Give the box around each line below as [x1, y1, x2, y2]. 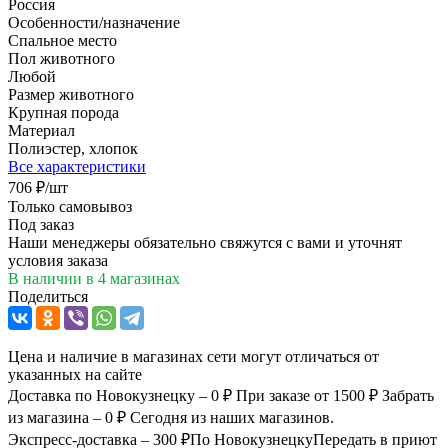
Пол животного [8, 49, 115, 67]
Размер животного [8, 85, 134, 103]
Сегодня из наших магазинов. [130, 408, 334, 426]
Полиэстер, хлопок [8, 139, 138, 157]
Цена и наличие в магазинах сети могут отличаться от [8, 347, 379, 365]
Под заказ [8, 215, 74, 233]
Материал [8, 121, 75, 139]
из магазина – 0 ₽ [8, 408, 126, 426]
